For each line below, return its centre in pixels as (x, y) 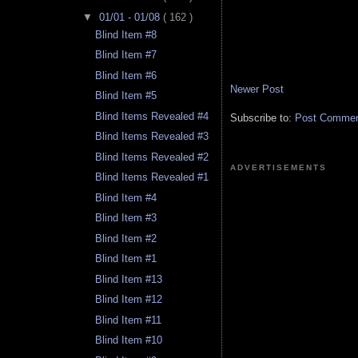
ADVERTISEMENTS (279, 167)
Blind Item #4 (126, 197)
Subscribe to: (263, 117)
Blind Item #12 (129, 300)
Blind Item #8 (126, 34)
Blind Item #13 (129, 279)
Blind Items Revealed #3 (152, 137)
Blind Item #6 (126, 75)
